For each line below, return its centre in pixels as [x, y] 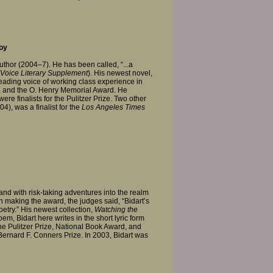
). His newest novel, [120, 73]
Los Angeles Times [113, 108]
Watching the [116, 209]
